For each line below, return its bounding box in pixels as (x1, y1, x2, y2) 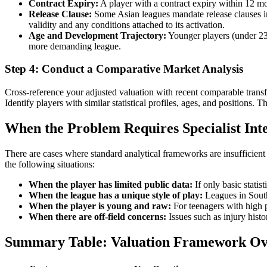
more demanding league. (29, 41, 121, 51)
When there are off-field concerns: (29, 211, 166, 222)
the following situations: (5, 159, 95, 169)
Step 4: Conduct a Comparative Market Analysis (5, 63, 243, 76)
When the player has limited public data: (29, 179, 193, 190)
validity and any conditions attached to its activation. (29, 19, 225, 30)
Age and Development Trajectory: (29, 30, 166, 41)
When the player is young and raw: (29, 200, 171, 211)
